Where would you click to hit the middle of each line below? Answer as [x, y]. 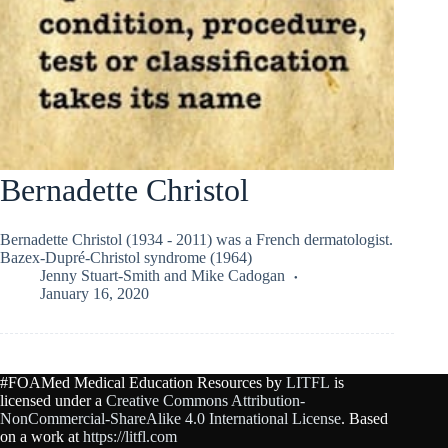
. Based [364, 418]
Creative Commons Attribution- [205, 400]
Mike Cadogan [238, 275]
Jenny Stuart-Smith [100, 275]
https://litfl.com [130, 436]
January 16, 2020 [94, 293]
